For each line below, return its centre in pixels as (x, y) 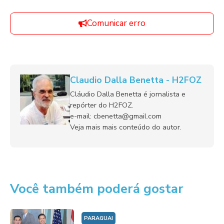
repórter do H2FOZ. (102, 105)
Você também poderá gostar (97, 188)
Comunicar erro (116, 23)
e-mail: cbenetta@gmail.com (116, 116)
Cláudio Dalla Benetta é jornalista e (128, 94)
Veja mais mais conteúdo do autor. (126, 127)
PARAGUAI (98, 218)
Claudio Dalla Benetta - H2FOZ (136, 80)
